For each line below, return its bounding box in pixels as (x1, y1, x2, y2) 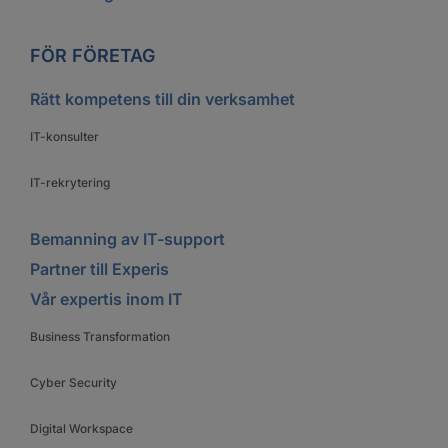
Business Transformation (30, 328, 170, 344)
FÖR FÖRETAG (30, 44, 155, 66)
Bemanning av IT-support (30, 228, 225, 249)
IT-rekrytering (30, 174, 110, 190)
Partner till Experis (30, 258, 169, 279)
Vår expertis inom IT (30, 288, 183, 309)
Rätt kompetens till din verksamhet (30, 88, 295, 109)
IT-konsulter (30, 128, 99, 144)
